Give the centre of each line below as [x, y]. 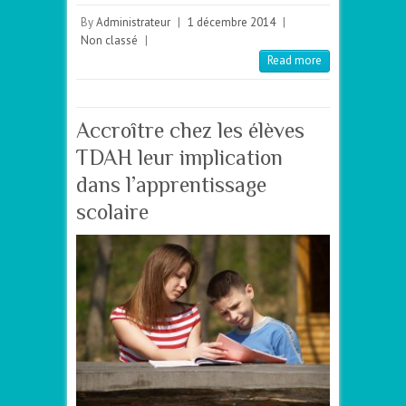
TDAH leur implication [179, 157]
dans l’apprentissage [171, 184]
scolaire [112, 211]
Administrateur [133, 22]
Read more [295, 60]
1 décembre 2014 [232, 22]
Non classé [109, 40]
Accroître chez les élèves [190, 130]
